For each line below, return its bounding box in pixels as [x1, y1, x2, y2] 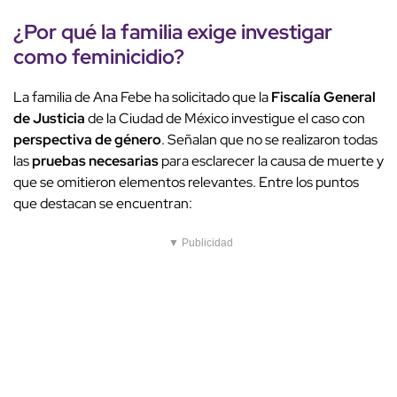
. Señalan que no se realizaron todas [161, 129, 378, 149]
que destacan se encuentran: [13, 193, 192, 213]
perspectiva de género [13, 129, 161, 149]
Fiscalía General [271, 87, 376, 106]
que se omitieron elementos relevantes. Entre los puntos [13, 172, 359, 191]
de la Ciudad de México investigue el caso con [85, 108, 365, 128]
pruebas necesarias [32, 151, 159, 170]
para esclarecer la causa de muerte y [159, 151, 384, 170]
